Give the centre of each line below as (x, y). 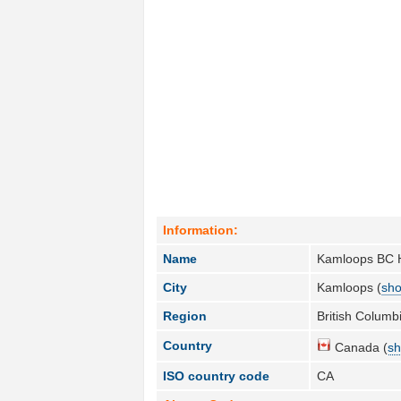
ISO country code (217, 375)
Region (185, 316)
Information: (201, 230)
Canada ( (360, 347)
